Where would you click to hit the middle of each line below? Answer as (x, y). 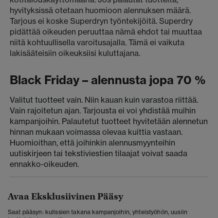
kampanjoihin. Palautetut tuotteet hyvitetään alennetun (109, 121)
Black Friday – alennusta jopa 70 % (108, 80)
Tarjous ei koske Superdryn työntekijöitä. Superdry (101, 21)
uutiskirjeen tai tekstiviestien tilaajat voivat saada (99, 153)
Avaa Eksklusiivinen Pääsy (65, 196)
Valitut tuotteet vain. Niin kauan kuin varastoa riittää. (104, 100)
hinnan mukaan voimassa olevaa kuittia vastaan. (96, 132)
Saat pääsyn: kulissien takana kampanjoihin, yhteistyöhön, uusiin (98, 212)
